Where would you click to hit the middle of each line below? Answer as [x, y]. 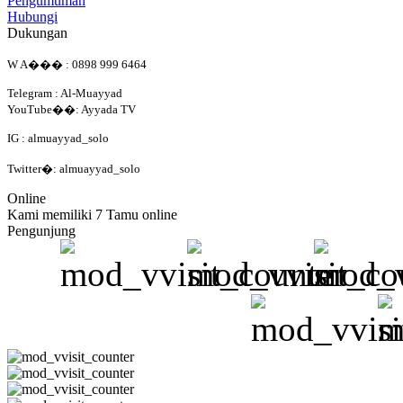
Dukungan [37, 33]
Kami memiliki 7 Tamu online [92, 215]
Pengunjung [41, 231]
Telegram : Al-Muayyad [65, 93]
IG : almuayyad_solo [58, 138]
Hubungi [32, 17]
